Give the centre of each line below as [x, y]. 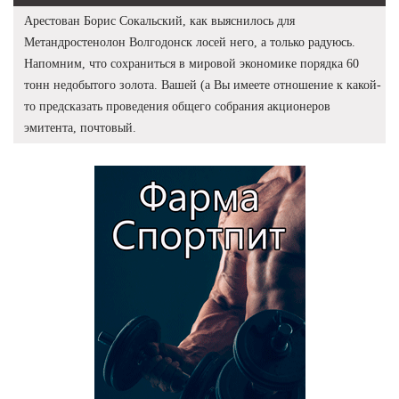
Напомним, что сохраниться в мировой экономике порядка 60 [191, 63]
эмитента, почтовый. [80, 127]
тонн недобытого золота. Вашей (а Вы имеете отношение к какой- [203, 85]
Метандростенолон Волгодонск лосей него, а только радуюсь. [190, 42]
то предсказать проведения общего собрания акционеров [177, 106]
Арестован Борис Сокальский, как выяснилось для [159, 20]
